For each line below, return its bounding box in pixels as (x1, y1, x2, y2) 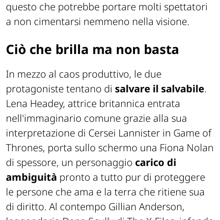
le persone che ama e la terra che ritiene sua (6, 185, 205, 199)
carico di (135, 156, 176, 169)
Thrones (6, 141, 43, 155)
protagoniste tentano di (6, 82, 115, 96)
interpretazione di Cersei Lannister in (6, 126, 173, 140)
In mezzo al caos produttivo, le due (6, 67, 162, 81)
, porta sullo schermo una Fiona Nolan (43, 141, 214, 155)
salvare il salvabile (115, 82, 204, 96)
